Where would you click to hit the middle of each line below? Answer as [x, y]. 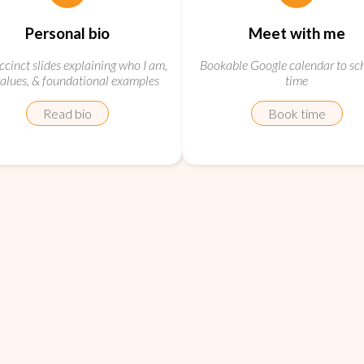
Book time [297, 114]
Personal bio [67, 33]
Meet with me [297, 33]
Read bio [67, 114]
